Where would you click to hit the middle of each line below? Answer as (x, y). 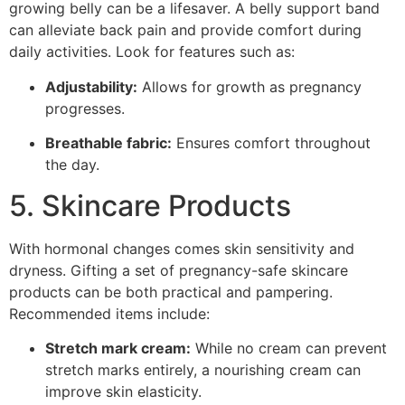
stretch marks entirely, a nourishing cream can (203, 370)
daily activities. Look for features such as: (152, 52)
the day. (72, 165)
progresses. (85, 108)
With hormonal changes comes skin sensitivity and (182, 248)
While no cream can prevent (289, 348)
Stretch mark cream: (118, 348)
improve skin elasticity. (123, 392)
